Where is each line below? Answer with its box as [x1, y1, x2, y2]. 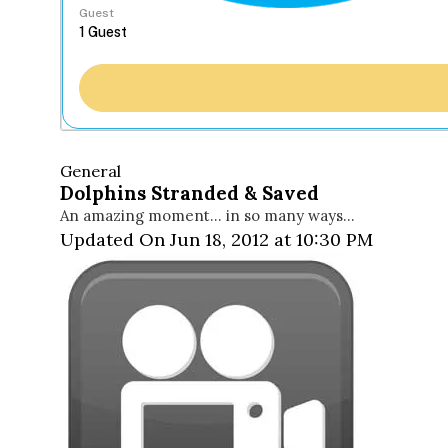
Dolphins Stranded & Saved [60, 181, 319, 206]
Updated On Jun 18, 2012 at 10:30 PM [60, 228, 373, 252]
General [60, 161, 121, 182]
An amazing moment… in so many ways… [60, 206, 355, 226]
